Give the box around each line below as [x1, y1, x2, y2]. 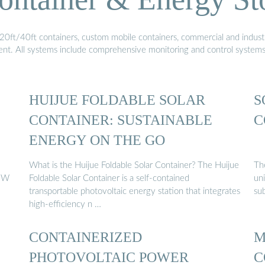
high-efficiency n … [29, 200, 101, 209]
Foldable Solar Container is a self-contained [29, 174, 189, 183]
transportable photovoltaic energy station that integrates [29, 187, 240, 196]
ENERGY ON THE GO [29, 131, 165, 148]
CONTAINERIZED [29, 229, 142, 245]
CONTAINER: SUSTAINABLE [29, 111, 212, 128]
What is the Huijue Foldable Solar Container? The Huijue [29, 161, 239, 170]
